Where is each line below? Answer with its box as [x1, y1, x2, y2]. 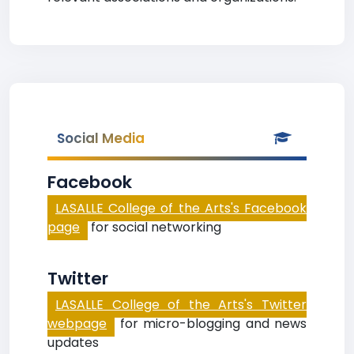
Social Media [57, 129, 145, 148]
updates [47, 333, 99, 352]
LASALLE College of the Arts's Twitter [55, 296, 307, 314]
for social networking [88, 218, 221, 236]
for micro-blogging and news [115, 314, 307, 333]
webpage [47, 314, 107, 333]
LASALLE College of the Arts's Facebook [55, 199, 307, 217]
